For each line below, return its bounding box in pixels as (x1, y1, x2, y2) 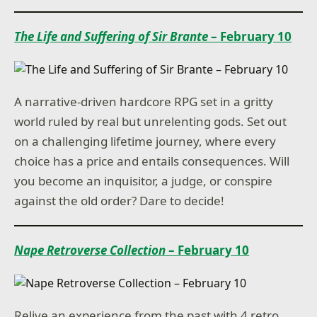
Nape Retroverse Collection (14, 242, 166, 258)
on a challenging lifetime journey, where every (14, 133, 277, 149)
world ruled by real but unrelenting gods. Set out (14, 113, 287, 129)
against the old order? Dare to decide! (14, 192, 225, 209)
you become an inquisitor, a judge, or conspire (14, 173, 273, 189)
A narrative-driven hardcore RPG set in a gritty (14, 93, 274, 110)
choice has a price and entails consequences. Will (14, 153, 290, 169)
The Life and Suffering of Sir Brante (14, 28, 212, 45)
